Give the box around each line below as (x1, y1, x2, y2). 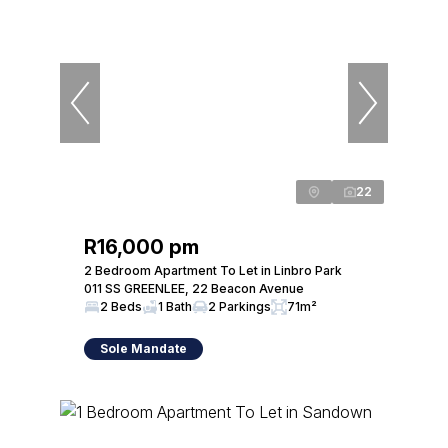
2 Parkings (208, 299, 271, 314)
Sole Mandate (100, 341, 187, 356)
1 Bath (158, 299, 192, 314)
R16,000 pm (84, 235, 199, 259)
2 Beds (100, 299, 142, 314)
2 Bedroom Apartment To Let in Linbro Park (84, 263, 342, 278)
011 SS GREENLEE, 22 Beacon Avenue (84, 281, 304, 296)
